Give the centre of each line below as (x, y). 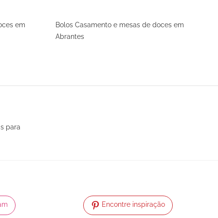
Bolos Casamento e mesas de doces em (120, 25)
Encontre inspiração (133, 205)
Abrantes (70, 36)
